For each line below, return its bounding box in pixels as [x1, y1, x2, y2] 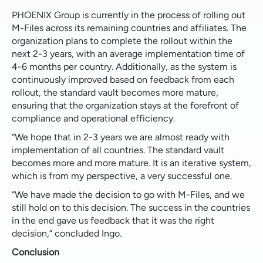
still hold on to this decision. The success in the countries [12, 201, 250, 213]
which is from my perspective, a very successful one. [12, 170, 232, 181]
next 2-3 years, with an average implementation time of [12, 48, 245, 59]
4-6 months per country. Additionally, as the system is [12, 60, 237, 72]
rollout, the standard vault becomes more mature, [12, 86, 218, 98]
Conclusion [12, 246, 59, 258]
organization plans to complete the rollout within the [12, 35, 232, 46]
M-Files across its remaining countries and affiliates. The [12, 22, 247, 33]
